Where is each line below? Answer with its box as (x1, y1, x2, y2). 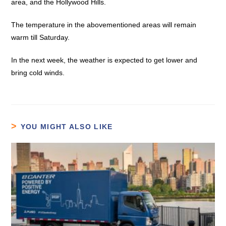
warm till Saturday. (11, 33, 70, 41)
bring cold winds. (11, 69, 65, 77)
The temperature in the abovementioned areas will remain (11, 21, 197, 29)
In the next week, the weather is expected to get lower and (11, 56, 198, 64)
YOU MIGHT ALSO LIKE (20, 123, 113, 131)
